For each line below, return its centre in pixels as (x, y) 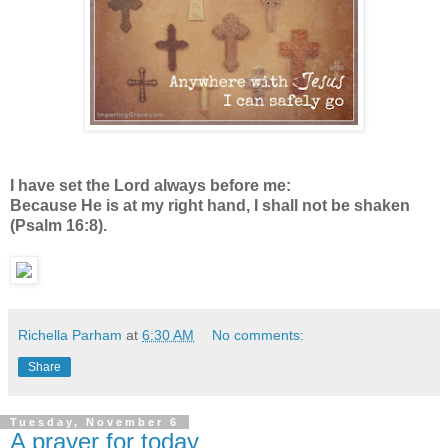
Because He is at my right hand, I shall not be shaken (210, 206)
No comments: (258, 335)
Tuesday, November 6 (94, 422)
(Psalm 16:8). (58, 226)
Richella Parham (70, 335)
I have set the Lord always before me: (150, 186)
